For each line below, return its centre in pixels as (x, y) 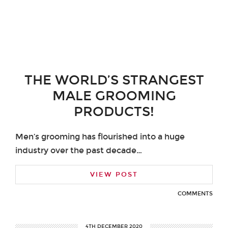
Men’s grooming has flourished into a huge (100, 136)
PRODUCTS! (114, 111)
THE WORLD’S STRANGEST (114, 80)
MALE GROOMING (114, 96)
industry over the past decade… (79, 150)
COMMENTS (195, 193)
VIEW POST (114, 174)
